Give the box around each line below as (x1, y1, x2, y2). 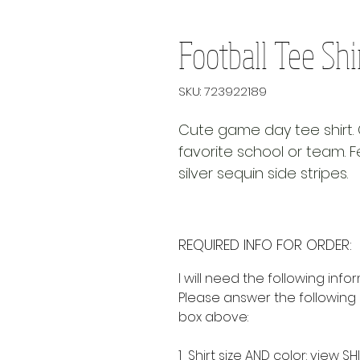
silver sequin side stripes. (178, 162, 348, 183)
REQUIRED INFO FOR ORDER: (178, 234, 352, 255)
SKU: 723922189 (178, 82, 267, 100)
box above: (178, 307, 248, 326)
